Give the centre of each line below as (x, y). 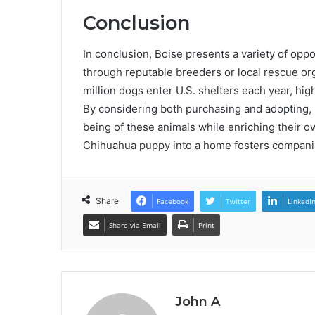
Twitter (238, 201)
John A (198, 302)
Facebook (173, 201)
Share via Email (135, 225)
